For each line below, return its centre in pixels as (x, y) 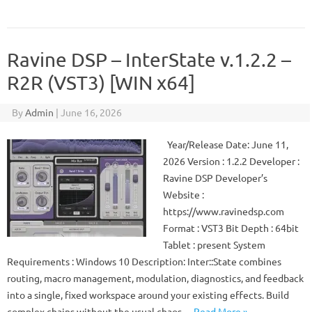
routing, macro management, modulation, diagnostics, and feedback (155, 278)
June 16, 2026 (91, 112)
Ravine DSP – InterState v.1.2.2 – (149, 60)
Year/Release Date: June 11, (226, 144)
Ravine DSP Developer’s (215, 178)
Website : (184, 194)
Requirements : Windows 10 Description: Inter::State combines (144, 261)
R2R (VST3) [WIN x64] (101, 83)
